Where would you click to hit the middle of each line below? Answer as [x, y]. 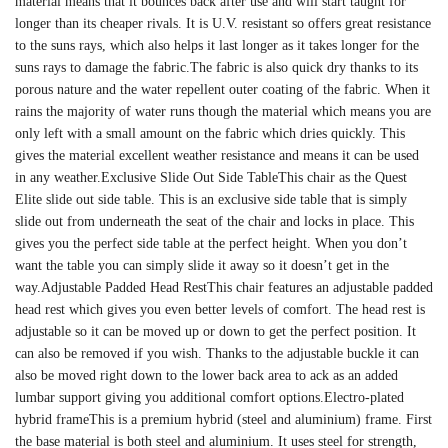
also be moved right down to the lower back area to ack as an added [206, 375]
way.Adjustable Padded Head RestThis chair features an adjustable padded [224, 287]
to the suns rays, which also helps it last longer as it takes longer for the [217, 45]
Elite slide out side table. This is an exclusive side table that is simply [211, 199]
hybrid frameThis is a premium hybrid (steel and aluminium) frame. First [223, 419]
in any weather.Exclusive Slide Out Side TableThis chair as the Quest [211, 177]
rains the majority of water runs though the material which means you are [223, 111]
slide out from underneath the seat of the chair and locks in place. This [214, 221]
